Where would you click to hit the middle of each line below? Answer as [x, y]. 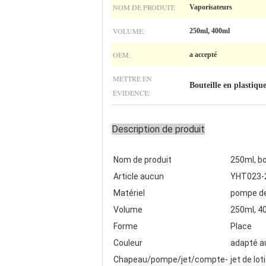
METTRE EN [132, 78]
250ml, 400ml [210, 31]
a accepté [203, 55]
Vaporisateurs [211, 7]
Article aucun [139, 176]
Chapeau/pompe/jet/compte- [171, 259]
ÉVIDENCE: [132, 93]
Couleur [128, 243]
